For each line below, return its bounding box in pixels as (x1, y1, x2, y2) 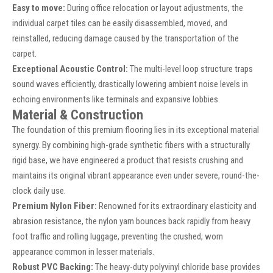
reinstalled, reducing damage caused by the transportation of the (12, 33, 239, 44)
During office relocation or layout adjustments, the (65, 2, 243, 14)
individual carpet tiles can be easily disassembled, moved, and (12, 18, 227, 29)
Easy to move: (12, 2, 65, 14)
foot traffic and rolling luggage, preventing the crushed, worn (12, 231, 223, 243)
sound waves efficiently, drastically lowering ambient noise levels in (12, 79, 248, 90)
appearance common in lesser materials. (12, 246, 154, 258)
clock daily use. (12, 185, 66, 197)
